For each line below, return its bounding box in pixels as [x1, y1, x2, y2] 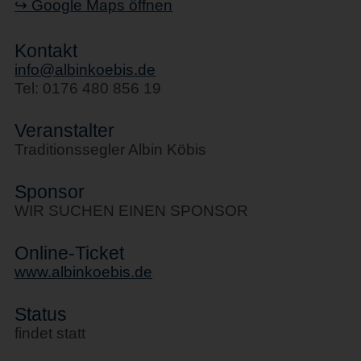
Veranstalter [15, 120, 115, 141]
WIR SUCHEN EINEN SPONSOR [15, 202, 249, 219]
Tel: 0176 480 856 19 [15, 80, 162, 97]
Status [15, 304, 68, 325]
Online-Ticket [15, 243, 125, 263]
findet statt [15, 325, 86, 342]
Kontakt [15, 40, 78, 61]
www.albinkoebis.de [15, 263, 153, 280]
